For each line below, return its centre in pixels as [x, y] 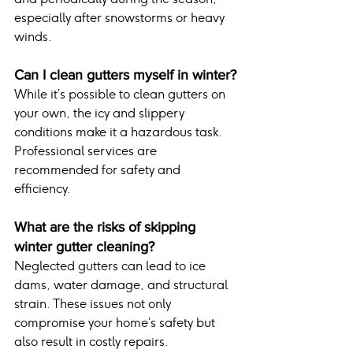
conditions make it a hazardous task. [119, 132]
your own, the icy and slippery [101, 113]
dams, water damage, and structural [123, 285]
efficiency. [43, 189]
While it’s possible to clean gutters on [121, 95]
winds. [33, 37]
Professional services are [87, 151]
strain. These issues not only [94, 304]
